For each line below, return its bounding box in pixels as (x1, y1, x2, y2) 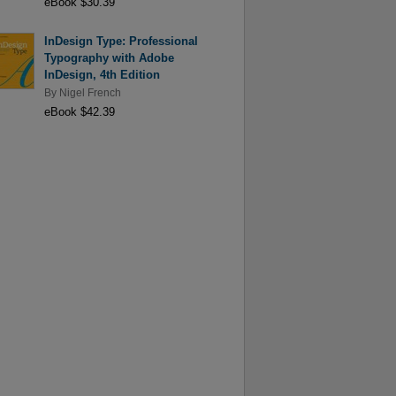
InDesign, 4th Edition (43, 67, 160, 81)
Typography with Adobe (43, 50, 174, 65)
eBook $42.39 (43, 105, 115, 119)
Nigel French (58, 87, 121, 98)
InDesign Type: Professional (43, 34, 198, 48)
